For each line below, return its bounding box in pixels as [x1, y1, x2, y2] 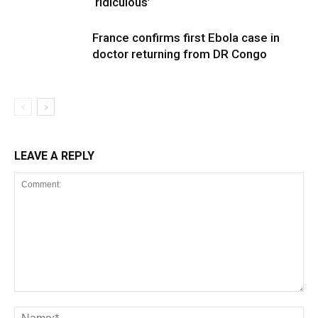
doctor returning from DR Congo [92, 47, 267, 61]
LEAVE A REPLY [14, 149, 94, 163]
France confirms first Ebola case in [92, 31, 280, 45]
